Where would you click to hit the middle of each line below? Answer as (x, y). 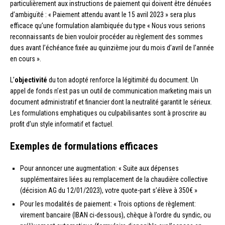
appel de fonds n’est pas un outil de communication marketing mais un (111, 91)
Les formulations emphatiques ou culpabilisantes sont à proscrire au (108, 113)
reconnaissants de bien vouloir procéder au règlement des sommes (106, 37)
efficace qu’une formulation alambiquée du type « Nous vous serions (108, 26)
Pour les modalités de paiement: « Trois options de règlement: (108, 204)
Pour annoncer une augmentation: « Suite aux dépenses (99, 168)
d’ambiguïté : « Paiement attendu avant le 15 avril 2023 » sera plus (103, 15)
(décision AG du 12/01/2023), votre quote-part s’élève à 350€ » (109, 191)
